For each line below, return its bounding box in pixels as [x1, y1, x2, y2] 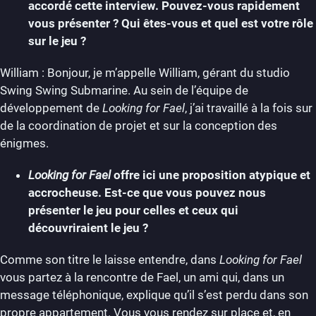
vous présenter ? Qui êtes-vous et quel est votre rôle [28, 16, 313, 30]
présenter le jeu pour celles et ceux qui [28, 202, 238, 217]
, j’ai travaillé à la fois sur [185, 100, 312, 115]
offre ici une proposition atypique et [111, 167, 310, 182]
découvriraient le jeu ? [28, 220, 148, 235]
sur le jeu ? [28, 33, 86, 48]
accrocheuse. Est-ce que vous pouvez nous [28, 185, 266, 200]
